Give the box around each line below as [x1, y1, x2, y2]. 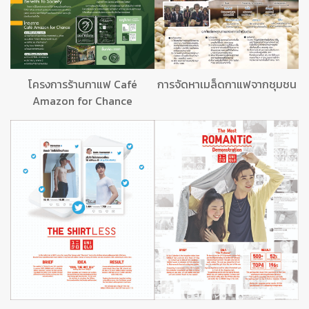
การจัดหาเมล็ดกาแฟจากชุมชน [157, 76, 297, 93]
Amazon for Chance [32, 92, 132, 110]
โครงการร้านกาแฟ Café [28, 76, 137, 93]
